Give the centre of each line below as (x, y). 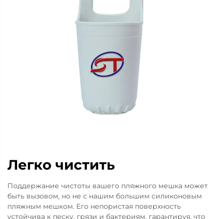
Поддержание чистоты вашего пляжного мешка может (108, 186)
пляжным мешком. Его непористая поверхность (94, 206)
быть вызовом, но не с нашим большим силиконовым (105, 196)
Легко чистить (61, 165)
